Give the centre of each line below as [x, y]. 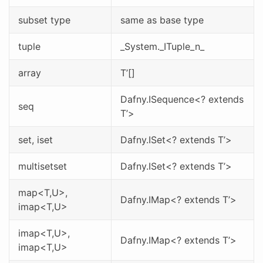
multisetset [43, 166]
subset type [44, 20]
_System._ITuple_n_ [162, 46]
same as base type [162, 20]
